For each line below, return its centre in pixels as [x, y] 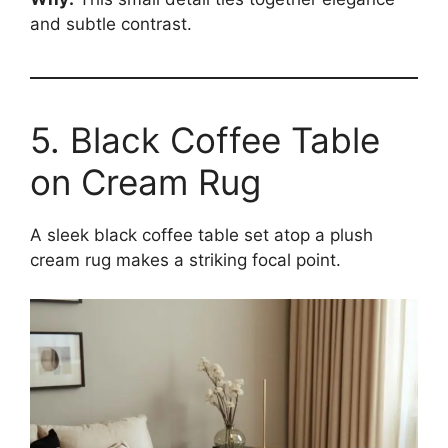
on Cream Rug [145, 182]
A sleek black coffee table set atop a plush [201, 235]
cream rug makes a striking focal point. [185, 260]
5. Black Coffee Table [205, 140]
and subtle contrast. [111, 24]
